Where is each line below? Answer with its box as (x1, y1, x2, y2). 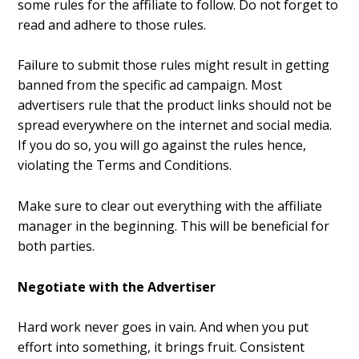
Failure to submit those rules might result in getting (18, 56, 330, 75)
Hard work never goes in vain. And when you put (18, 318, 309, 337)
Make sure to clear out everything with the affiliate (18, 197, 323, 215)
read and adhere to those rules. (18, 15, 207, 34)
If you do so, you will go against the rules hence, (18, 136, 307, 155)
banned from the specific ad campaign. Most (18, 76, 283, 95)
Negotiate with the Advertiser (18, 277, 216, 296)
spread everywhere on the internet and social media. (18, 116, 333, 135)
